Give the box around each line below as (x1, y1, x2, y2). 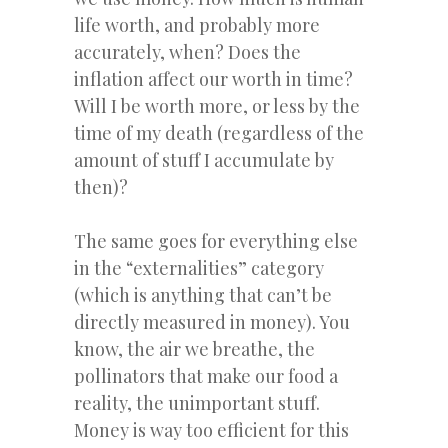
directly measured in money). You (74, 309, 350, 334)
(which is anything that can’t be (74, 282, 332, 307)
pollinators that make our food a (74, 363, 338, 388)
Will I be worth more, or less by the (74, 93, 360, 118)
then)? (74, 174, 128, 199)
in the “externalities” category (74, 255, 324, 280)
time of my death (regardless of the (74, 120, 364, 145)
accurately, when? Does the (74, 39, 301, 64)
